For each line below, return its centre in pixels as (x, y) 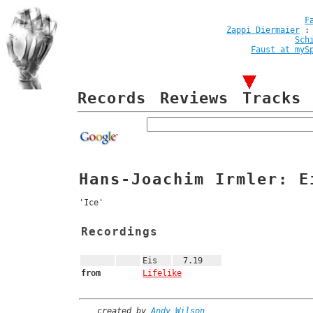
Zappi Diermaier (263, 30)
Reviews (194, 98)
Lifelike (162, 274)
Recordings (119, 231)
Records (112, 98)
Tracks (272, 98)
